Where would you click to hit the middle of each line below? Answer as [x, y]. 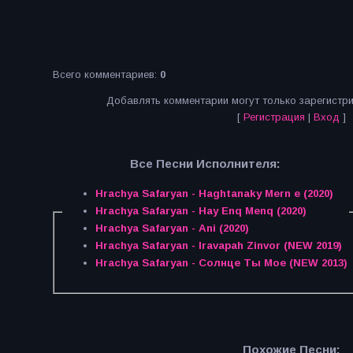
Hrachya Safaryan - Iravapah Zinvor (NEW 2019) [218, 246]
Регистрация [274, 117]
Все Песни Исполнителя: [206, 164]
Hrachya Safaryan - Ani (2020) [172, 229]
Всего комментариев [104, 74]
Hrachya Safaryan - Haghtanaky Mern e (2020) [214, 194]
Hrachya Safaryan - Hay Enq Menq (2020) [201, 211]
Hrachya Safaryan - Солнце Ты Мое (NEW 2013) [221, 263]
